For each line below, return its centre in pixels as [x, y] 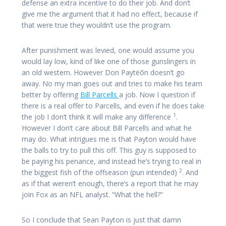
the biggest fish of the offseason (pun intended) [99, 173]
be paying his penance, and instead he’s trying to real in [111, 161]
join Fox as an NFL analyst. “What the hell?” [92, 195]
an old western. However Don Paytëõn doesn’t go [103, 73]
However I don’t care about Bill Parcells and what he [107, 128]
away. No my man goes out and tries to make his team [112, 84]
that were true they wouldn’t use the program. [97, 25]
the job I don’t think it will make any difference [96, 117]
